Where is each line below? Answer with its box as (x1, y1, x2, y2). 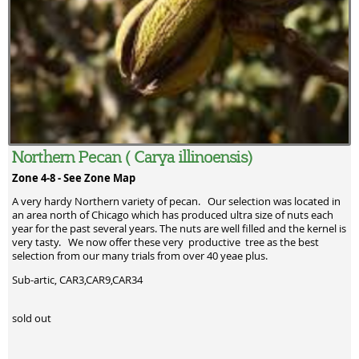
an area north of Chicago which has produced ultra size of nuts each (12, 208, 333, 223)
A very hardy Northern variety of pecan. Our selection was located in (12, 195, 341, 209)
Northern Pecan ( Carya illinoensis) (12, 145, 252, 167)
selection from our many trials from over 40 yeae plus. (12, 249, 268, 264)
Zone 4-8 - (12, 170, 63, 185)
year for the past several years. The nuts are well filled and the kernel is (12, 222, 346, 236)
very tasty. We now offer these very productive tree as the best (12, 236, 319, 250)
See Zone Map (63, 170, 135, 185)
